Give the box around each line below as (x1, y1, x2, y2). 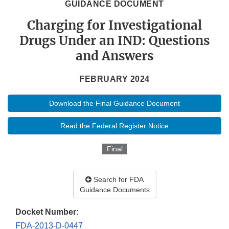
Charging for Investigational (27, 17, 202, 34)
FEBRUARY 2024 (79, 75, 150, 84)
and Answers (76, 48, 153, 64)
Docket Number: (15, 208, 79, 217)
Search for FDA (91, 175, 144, 184)
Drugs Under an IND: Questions (19, 33, 210, 49)
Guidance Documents (79, 186, 150, 194)
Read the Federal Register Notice (60, 122, 169, 130)
